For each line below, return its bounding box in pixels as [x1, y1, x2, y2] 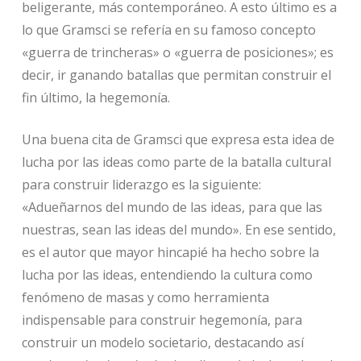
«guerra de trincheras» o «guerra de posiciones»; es [21, 44, 334, 62]
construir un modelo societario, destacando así [21, 334, 304, 352]
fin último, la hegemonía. [21, 89, 170, 107]
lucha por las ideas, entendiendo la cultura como [21, 266, 313, 284]
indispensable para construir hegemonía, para [21, 311, 302, 330]
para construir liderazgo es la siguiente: [21, 176, 261, 194]
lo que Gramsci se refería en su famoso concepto [21, 21, 316, 39]
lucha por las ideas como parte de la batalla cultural [21, 153, 331, 172]
